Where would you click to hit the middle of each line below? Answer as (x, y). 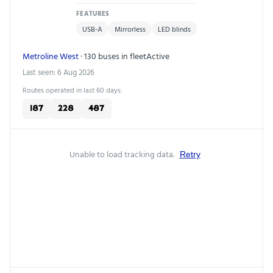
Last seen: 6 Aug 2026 (58, 72)
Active (158, 56)
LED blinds (174, 29)
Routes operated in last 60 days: (73, 90)
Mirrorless (130, 29)
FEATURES (93, 14)
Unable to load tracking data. (122, 154)
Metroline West (51, 56)
